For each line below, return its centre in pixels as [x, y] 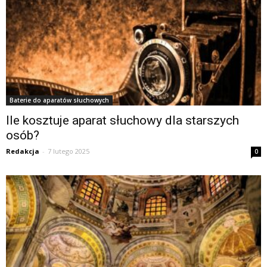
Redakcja [23, 151]
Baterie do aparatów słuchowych [59, 100]
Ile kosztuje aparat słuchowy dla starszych [122, 121]
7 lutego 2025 [69, 151]
